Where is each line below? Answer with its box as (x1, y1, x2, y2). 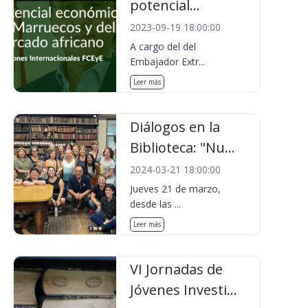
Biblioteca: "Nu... (130, 138, 236, 157)
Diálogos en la (130, 118, 221, 136)
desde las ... (130, 197, 181, 210)
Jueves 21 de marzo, (130, 182, 221, 195)
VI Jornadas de (130, 260, 223, 278)
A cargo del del (130, 40, 197, 53)
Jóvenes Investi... (130, 280, 238, 299)
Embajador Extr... (130, 55, 206, 68)
